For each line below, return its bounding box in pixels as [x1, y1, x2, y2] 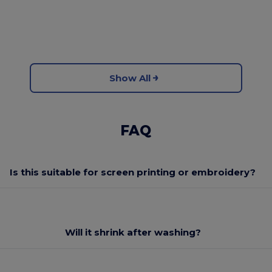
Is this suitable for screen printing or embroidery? [10, 166, 256, 178]
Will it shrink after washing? [64, 226, 201, 238]
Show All [109, 72, 151, 84]
